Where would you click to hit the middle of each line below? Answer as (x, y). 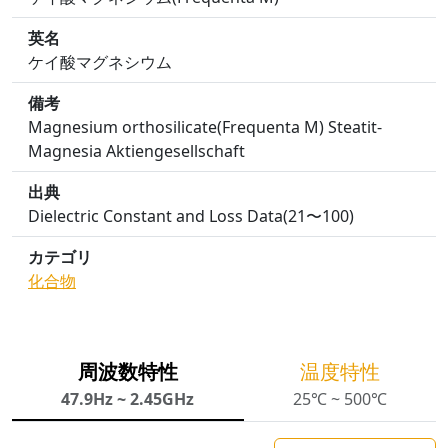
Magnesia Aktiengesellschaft (136, 151)
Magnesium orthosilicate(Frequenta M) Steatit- (205, 127)
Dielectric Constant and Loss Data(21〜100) (191, 216)
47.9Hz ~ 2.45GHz (128, 399)
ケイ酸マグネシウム (100, 62)
